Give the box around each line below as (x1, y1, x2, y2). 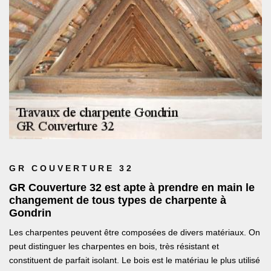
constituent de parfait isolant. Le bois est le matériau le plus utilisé (9, 255, 260, 266)
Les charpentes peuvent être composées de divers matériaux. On (9, 227, 260, 238)
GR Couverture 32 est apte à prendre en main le (9, 181, 255, 194)
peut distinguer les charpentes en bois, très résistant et (9, 241, 219, 252)
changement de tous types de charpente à (9, 194, 226, 207)
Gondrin (9, 207, 51, 220)
